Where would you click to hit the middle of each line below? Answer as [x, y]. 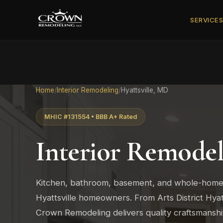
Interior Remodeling [88, 90]
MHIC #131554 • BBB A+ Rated [91, 117]
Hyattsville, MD [145, 90]
